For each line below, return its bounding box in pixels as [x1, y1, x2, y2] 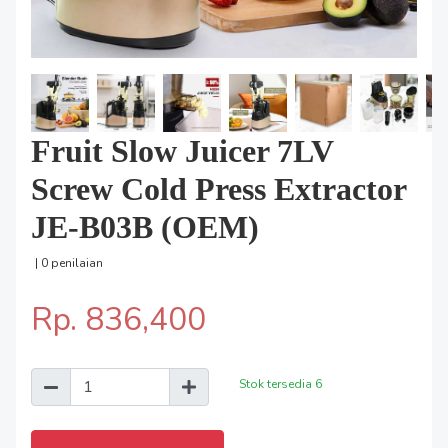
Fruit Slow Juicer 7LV [31, 132, 333, 169]
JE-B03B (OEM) [31, 208, 259, 245]
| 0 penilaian [35, 254, 103, 271]
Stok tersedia [239, 375, 315, 392]
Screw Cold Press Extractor [31, 170, 406, 207]
